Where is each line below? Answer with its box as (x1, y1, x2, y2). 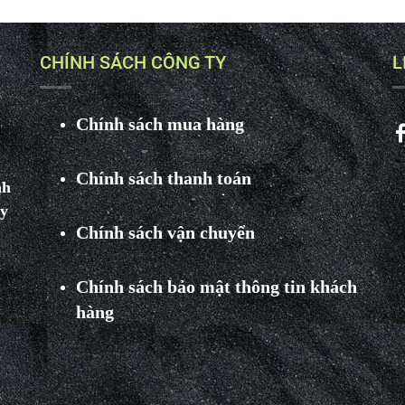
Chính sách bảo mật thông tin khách (75, 277, 357, 297)
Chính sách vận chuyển (75, 222, 255, 242)
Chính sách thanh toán (75, 168, 251, 188)
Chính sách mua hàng (75, 114, 244, 134)
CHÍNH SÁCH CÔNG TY (39, 52, 226, 73)
